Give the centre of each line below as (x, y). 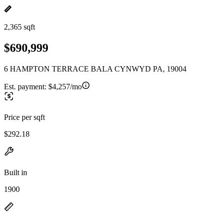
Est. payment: (26, 86)
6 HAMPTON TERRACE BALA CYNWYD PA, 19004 (95, 69)
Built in (16, 172)
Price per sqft (24, 117)
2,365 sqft (19, 27)
